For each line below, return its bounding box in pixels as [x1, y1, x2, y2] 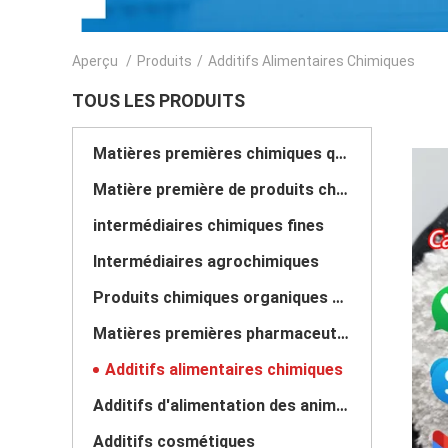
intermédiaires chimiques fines [93, 216, 324, 235]
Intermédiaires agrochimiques [93, 252, 319, 271]
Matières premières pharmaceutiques [337, 324, 349, 343]
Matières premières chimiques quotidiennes [335, 144, 347, 163]
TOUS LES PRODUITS [72, 90, 245, 111]
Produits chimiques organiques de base [332, 288, 344, 307]
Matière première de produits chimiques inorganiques [336, 180, 348, 199]
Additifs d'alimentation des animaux [336, 396, 348, 415]
